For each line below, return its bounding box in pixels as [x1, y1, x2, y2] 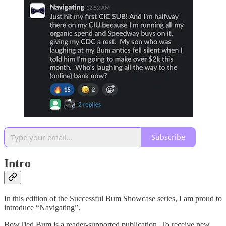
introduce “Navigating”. [4, 203, 80, 212]
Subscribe [151, 132, 185, 142]
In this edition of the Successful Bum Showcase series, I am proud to [4, 194, 222, 203]
